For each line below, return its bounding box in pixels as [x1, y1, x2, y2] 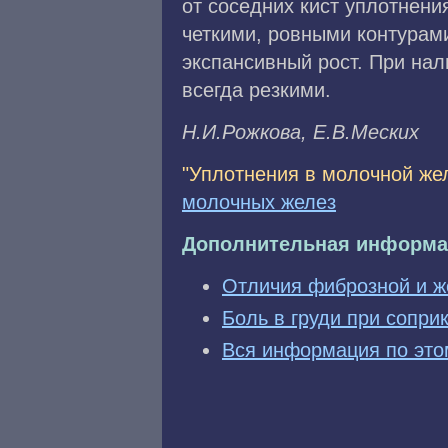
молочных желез [182, 191, 336, 213]
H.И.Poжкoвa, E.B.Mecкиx [182, 121, 419, 143]
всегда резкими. [182, 79, 331, 101]
